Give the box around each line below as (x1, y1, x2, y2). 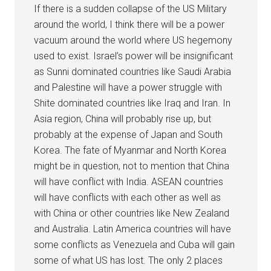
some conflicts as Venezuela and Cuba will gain (34, 238, 235, 250)
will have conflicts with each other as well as (34, 191, 221, 203)
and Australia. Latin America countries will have (34, 223, 232, 235)
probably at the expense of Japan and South (34, 128, 223, 140)
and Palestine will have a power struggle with (34, 81, 223, 93)
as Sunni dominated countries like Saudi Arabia (34, 65, 232, 77)
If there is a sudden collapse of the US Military (34, 2, 227, 15)
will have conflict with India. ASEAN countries (34, 175, 224, 188)
